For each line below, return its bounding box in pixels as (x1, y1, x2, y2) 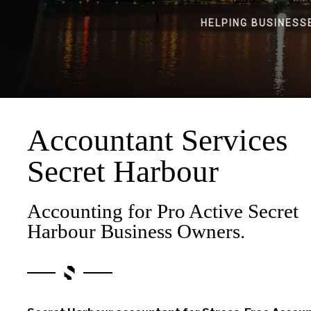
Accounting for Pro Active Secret (26, 199, 299, 222)
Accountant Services (26, 122, 288, 158)
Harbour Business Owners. (26, 219, 245, 242)
